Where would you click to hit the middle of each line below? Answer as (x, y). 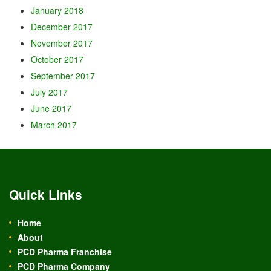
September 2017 (63, 75)
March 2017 (54, 124)
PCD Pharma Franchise (65, 251)
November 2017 (61, 43)
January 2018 (57, 10)
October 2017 (57, 59)
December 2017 (61, 26)
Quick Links (46, 194)
